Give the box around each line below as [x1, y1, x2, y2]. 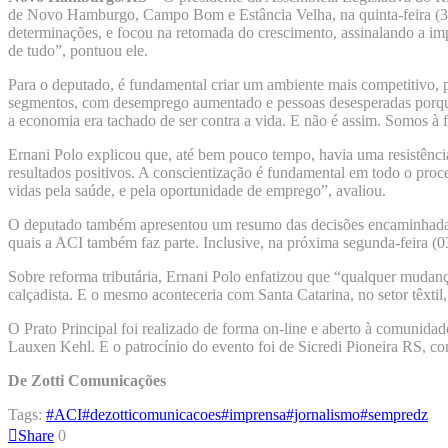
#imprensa [221, 405, 286, 423]
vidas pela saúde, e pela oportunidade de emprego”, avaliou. [8, 181, 386, 199]
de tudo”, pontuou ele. [8, 41, 148, 59]
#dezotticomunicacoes [82, 405, 221, 423]
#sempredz [360, 405, 428, 423]
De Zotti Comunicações [8, 371, 166, 389]
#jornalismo [286, 405, 360, 423]
